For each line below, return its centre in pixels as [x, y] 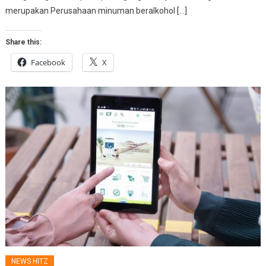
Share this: [24, 42]
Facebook [48, 62]
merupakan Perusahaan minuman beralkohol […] [96, 10]
